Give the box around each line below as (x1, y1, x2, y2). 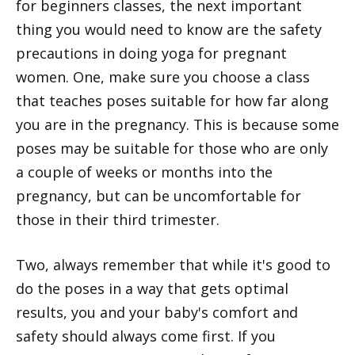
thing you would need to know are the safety (16, 20, 322, 40)
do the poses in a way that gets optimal (16, 279, 288, 299)
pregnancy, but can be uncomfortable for (16, 186, 301, 206)
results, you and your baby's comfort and (16, 303, 298, 323)
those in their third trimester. (16, 210, 219, 230)
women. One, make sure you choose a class (16, 67, 310, 87)
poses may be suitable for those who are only (16, 139, 328, 158)
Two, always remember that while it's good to (16, 255, 330, 275)
